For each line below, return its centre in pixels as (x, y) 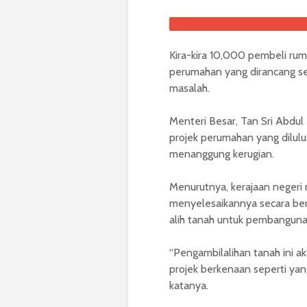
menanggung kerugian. (222, 154)
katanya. (189, 286)
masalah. (189, 88)
